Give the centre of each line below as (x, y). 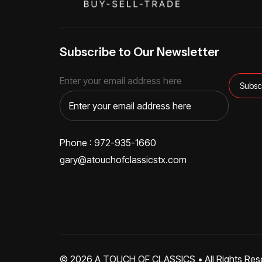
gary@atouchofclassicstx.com (123, 160)
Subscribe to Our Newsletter (139, 52)
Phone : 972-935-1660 (108, 143)
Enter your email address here (121, 81)
